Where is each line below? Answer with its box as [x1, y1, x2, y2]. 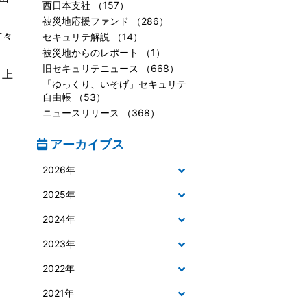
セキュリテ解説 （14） [42, 31, 143, 42]
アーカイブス [47, 137, 124, 151]
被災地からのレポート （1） [42, 47, 165, 58]
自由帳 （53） [42, 91, 106, 103]
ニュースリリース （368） [42, 107, 160, 119]
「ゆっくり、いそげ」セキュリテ [42, 78, 186, 90]
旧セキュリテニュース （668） [42, 62, 179, 74]
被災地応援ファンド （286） [42, 15, 169, 27]
